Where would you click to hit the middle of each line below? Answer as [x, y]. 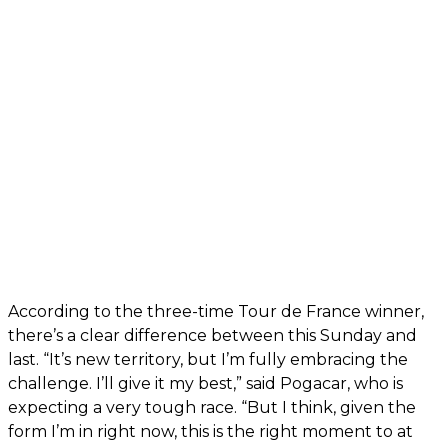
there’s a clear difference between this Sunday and [212, 335]
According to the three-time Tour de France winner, [216, 311]
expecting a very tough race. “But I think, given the [212, 407]
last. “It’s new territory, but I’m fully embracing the [208, 359]
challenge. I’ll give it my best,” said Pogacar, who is [205, 383]
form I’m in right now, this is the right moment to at [210, 431]
